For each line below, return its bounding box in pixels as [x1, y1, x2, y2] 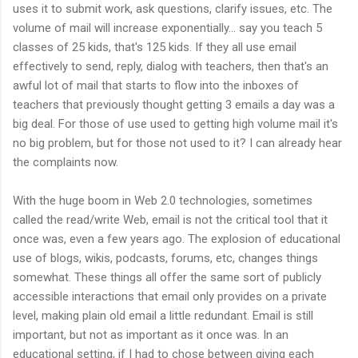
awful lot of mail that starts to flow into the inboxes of [13, 78, 299, 93]
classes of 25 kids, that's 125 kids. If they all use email [13, 39, 296, 54]
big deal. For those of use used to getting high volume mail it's [13, 116, 338, 131]
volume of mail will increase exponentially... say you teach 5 [13, 20, 322, 35]
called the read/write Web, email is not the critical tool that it [13, 212, 328, 227]
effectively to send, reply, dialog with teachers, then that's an [13, 58, 328, 74]
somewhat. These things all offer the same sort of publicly [13, 269, 321, 284]
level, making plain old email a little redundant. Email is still [13, 308, 313, 323]
